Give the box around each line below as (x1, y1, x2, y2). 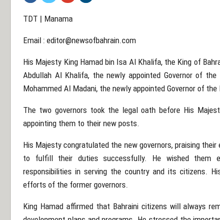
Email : (23, 35, 47, 45)
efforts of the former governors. (23, 180, 128, 190)
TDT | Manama (23, 14, 73, 24)
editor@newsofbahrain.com (47, 35, 136, 45)
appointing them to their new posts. (23, 118, 139, 128)
